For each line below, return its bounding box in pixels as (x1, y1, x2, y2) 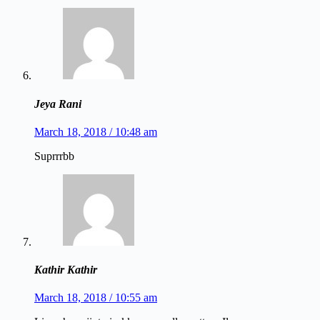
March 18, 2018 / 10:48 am (34, 125, 157, 138)
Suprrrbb (34, 149, 74, 162)
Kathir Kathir (34, 264, 97, 276)
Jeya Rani (34, 97, 81, 110)
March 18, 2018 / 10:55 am (34, 291, 157, 304)
